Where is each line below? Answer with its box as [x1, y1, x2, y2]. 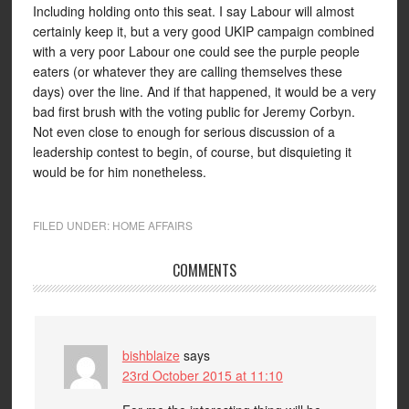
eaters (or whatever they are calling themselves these [32, 62, 342, 80]
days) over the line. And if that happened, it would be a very [32, 82, 376, 100]
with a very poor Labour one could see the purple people [32, 42, 360, 60]
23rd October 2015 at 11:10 [121, 366, 283, 384]
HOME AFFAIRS [111, 217, 193, 233]
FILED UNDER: [32, 217, 112, 233]
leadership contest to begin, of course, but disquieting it [32, 142, 351, 161]
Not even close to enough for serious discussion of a [32, 122, 335, 141]
